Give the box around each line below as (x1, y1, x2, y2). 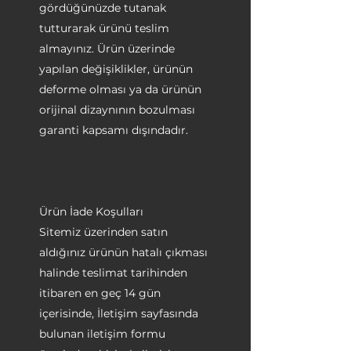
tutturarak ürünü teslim (39, 21, 169, 35)
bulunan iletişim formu (39, 327, 165, 341)
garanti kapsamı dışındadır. (39, 123, 188, 137)
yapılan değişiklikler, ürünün (39, 62, 193, 76)
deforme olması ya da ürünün (39, 82, 201, 96)
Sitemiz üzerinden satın (39, 225, 168, 239)
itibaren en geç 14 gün (39, 286, 161, 300)
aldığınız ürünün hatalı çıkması (39, 245, 208, 259)
